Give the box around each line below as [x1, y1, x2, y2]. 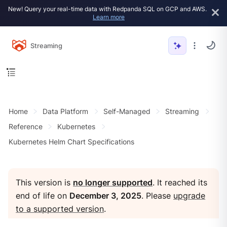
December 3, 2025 [69, 191, 142, 201]
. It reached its [153, 177, 208, 187]
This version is [16, 177, 73, 187]
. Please [141, 191, 174, 201]
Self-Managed [103, 107, 150, 116]
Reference [8, 122, 43, 131]
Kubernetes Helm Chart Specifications [8, 137, 134, 146]
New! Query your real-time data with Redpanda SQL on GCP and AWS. [8, 5, 207, 13]
